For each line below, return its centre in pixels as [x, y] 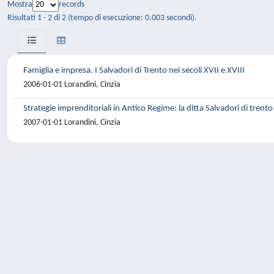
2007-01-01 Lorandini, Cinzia [72, 123]
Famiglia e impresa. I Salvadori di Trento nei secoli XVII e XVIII [134, 71]
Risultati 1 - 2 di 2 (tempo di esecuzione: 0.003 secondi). [102, 18]
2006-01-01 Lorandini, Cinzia [72, 85]
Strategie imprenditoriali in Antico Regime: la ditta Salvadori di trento [148, 109]
